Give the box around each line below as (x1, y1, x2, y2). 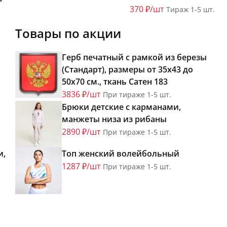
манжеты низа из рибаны (62, 113, 167, 125)
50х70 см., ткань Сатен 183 (62, 76, 168, 88)
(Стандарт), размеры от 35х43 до (62, 64, 193, 75)
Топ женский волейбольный (62, 148, 179, 160)
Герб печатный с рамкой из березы (62, 52, 207, 63)
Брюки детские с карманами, (62, 101, 181, 113)
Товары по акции (15, 25, 121, 42)
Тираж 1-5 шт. (166, 5, 215, 15)
